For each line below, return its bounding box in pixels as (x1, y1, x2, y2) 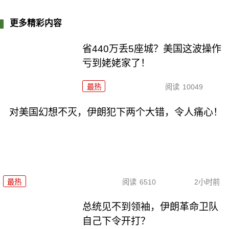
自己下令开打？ (82, 216, 151, 227)
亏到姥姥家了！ (82, 58, 151, 69)
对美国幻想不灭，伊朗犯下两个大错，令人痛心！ (9, 107, 223, 118)
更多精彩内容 (10, 18, 62, 29)
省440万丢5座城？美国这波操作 (82, 43, 222, 55)
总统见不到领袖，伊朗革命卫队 (82, 201, 219, 213)
